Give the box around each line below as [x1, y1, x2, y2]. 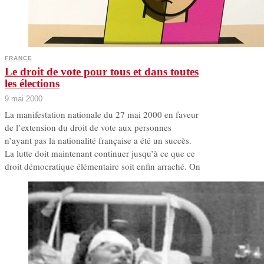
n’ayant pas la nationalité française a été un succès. [5, 134, 192, 147]
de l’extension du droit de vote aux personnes [5, 121, 171, 134]
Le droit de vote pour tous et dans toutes [5, 65, 199, 78]
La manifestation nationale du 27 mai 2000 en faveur [5, 108, 199, 121]
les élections [5, 77, 60, 90]
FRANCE [5, 55, 32, 62]
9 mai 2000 [5, 94, 42, 104]
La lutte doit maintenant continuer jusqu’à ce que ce [5, 147, 195, 160]
